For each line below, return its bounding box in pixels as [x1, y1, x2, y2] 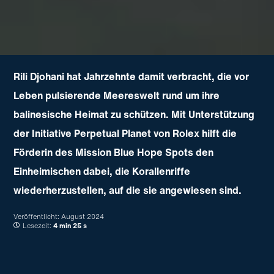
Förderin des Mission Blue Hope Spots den [13, 144, 214, 160]
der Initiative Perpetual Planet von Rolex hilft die [13, 125, 237, 141]
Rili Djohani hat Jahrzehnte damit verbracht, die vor [13, 68, 250, 84]
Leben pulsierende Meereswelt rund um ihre [13, 87, 220, 103]
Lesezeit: [23, 220, 52, 231]
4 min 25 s [53, 220, 87, 231]
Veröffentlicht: [13, 211, 60, 221]
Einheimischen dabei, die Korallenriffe [13, 163, 191, 179]
